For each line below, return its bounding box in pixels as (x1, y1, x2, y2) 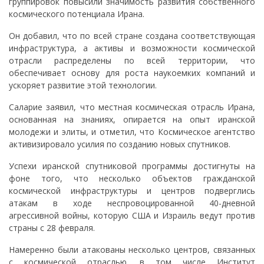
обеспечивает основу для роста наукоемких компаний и (9, 67, 255, 78)
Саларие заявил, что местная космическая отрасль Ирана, (9, 101, 255, 113)
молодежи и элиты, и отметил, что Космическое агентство (9, 126, 255, 137)
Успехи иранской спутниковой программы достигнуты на (9, 160, 255, 171)
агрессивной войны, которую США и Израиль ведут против (9, 209, 255, 221)
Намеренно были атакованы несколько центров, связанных (9, 243, 255, 255)
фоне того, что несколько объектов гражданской (9, 172, 255, 184)
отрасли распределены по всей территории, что (9, 54, 255, 66)
